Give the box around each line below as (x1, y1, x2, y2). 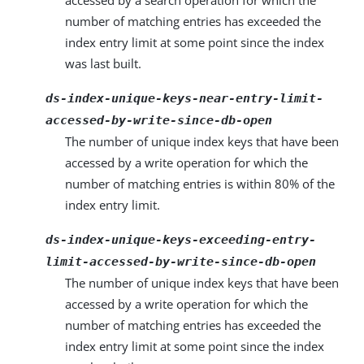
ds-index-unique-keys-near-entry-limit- (45, 91, 323, 106)
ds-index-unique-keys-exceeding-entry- (45, 232, 316, 247)
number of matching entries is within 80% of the (65, 175, 335, 192)
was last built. (65, 55, 141, 71)
